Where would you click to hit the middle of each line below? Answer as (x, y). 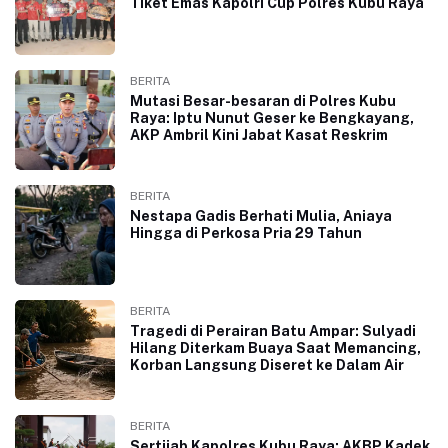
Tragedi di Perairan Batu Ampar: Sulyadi (273, 330)
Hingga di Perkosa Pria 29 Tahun (246, 232)
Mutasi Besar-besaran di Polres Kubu (263, 100)
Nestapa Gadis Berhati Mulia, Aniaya (261, 215)
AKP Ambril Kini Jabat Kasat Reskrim (259, 134)
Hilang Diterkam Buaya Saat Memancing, (275, 347)
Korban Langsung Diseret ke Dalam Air (267, 364)
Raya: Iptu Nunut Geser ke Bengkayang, (272, 117)
